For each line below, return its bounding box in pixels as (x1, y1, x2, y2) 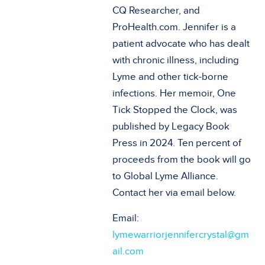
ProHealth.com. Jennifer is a (112, 21, 236, 33)
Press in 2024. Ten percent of (112, 137, 241, 149)
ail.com (112, 245, 144, 257)
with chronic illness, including (112, 54, 239, 66)
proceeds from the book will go (112, 153, 251, 166)
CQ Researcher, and (112, 4, 200, 17)
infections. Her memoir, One (112, 87, 236, 99)
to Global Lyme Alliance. (112, 170, 218, 182)
